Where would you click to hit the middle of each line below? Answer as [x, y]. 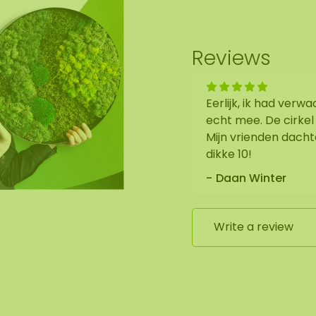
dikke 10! [229, 154]
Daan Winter [251, 178]
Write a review [254, 227]
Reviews [231, 57]
